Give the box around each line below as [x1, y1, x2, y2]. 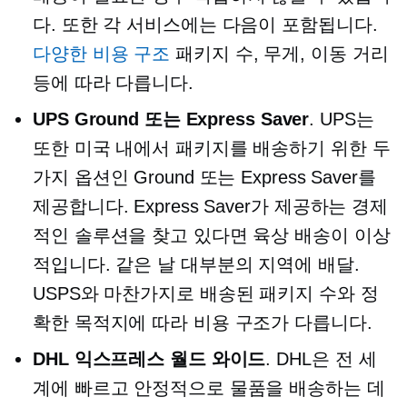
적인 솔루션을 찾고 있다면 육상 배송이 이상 [33, 225, 391, 245]
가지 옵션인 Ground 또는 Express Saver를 [33, 167, 376, 187]
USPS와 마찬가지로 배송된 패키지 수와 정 [33, 283, 379, 303]
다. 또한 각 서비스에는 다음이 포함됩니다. [33, 15, 378, 35]
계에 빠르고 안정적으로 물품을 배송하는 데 [33, 378, 385, 398]
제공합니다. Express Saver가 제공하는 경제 [33, 196, 389, 216]
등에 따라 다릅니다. [33, 73, 194, 93]
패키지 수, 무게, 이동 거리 [170, 44, 389, 64]
